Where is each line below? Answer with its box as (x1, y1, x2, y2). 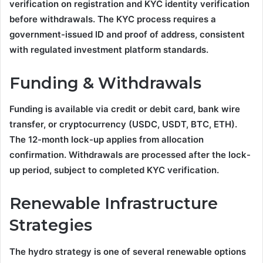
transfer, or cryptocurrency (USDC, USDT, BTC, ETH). (9, 119, 237, 130)
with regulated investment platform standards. (9, 43, 208, 55)
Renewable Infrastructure (9, 194, 218, 214)
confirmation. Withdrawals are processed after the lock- (9, 149, 251, 161)
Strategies (9, 215, 92, 235)
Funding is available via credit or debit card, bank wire (9, 103, 240, 115)
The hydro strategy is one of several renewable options (9, 245, 246, 257)
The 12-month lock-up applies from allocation (9, 134, 204, 146)
